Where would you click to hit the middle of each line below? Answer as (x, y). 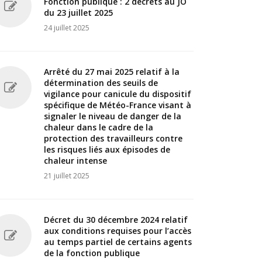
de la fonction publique (92, 253)
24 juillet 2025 (67, 28)
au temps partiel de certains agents (118, 242)
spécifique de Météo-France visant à (118, 105)
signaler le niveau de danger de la (113, 116)
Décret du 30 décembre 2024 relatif (116, 220)
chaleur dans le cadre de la (99, 127)
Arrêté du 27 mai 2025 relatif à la (112, 72)
